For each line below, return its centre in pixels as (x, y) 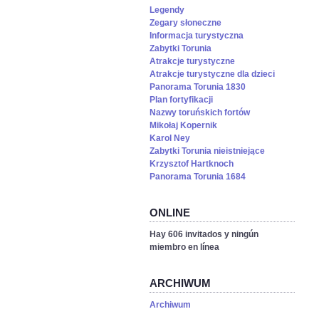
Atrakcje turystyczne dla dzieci (212, 74)
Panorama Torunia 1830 (198, 87)
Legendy (167, 10)
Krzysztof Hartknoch (192, 164)
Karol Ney (170, 138)
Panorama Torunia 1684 (198, 177)
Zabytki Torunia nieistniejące (207, 151)
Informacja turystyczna (197, 36)
